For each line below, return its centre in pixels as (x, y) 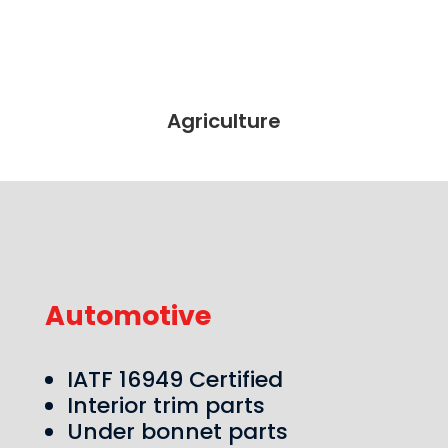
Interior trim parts (165, 405)
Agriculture (223, 121)
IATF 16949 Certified (174, 379)
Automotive (127, 315)
